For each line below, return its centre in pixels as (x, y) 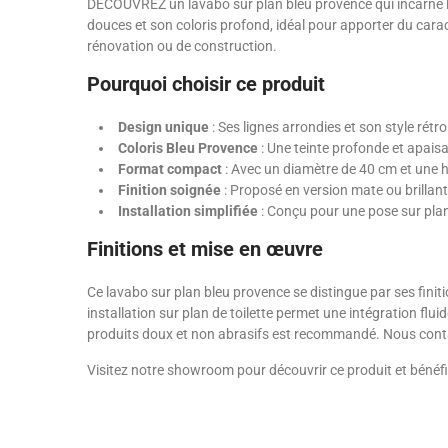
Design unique (163, 126)
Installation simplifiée (188, 210)
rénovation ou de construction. (182, 45)
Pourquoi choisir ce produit (206, 83)
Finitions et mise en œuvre (205, 248)
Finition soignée (169, 189)
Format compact (170, 168)
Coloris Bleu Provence (188, 147)
